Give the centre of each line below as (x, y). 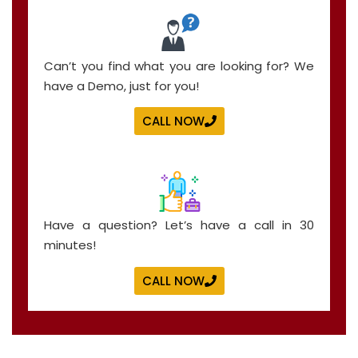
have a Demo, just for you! (121, 86)
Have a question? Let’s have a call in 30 (179, 225)
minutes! (70, 245)
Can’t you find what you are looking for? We (179, 66)
